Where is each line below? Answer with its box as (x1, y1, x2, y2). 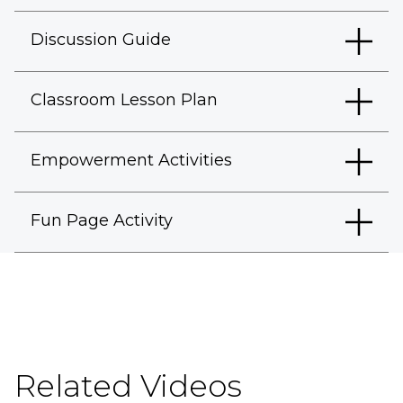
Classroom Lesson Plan (31, 90, 218, 110)
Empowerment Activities (31, 150, 232, 170)
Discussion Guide (31, 30, 171, 49)
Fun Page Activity (31, 210, 173, 230)
